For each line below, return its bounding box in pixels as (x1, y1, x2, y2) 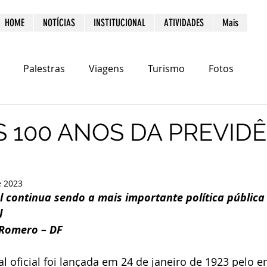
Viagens (89, 62, 124, 75)
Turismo (148, 62, 185, 75)
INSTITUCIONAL (94, 17, 145, 29)
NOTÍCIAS (43, 17, 75, 29)
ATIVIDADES (164, 17, 204, 29)
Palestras (23, 62, 65, 75)
